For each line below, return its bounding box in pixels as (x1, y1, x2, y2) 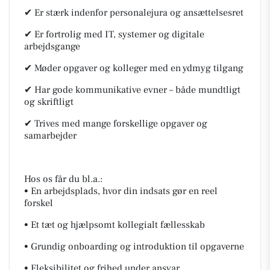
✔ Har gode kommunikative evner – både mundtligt (24, 84, 240, 96)
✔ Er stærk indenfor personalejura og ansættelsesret (24, 7, 243, 19)
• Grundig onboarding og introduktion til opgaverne (24, 240, 244, 253)
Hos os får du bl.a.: (24, 173, 102, 185)
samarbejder (24, 130, 77, 142)
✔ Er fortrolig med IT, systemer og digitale (24, 28, 204, 40)
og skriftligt (24, 96, 74, 108)
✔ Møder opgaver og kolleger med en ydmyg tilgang (24, 62, 243, 74)
